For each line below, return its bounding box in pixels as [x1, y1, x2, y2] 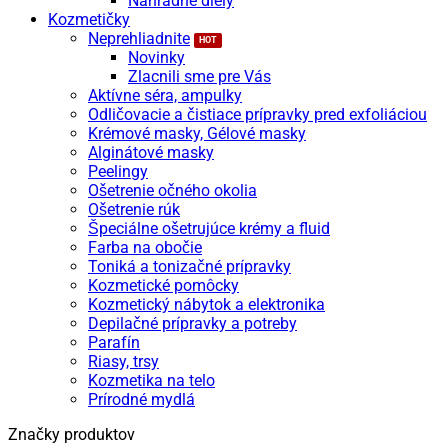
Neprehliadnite [88, 29, 190, 49]
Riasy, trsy [88, 352, 159, 372]
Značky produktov [8, 425, 135, 445]
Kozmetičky [48, 10, 130, 30]
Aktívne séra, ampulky [88, 86, 242, 106]
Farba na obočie [88, 238, 202, 258]
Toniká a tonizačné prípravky [88, 257, 291, 277]
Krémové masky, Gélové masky [88, 124, 306, 144]
